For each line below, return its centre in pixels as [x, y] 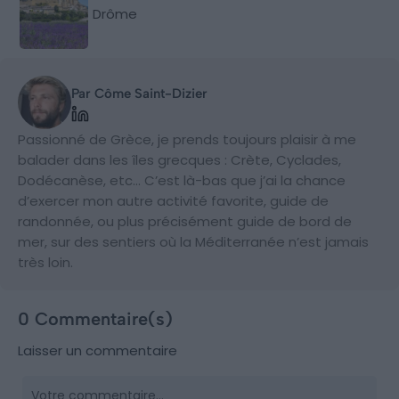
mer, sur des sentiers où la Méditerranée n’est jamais [193, 241]
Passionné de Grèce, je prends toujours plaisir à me [187, 139]
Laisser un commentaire [98, 350]
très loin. [45, 262]
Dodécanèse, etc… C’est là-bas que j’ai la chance [182, 180]
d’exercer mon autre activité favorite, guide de [173, 200]
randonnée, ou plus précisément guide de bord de [185, 221]
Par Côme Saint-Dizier [139, 93]
